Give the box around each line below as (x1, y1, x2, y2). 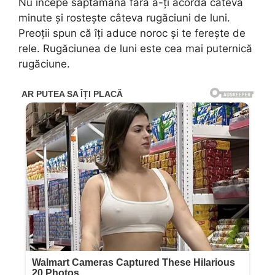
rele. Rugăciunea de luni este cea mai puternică (18, 42, 252, 55)
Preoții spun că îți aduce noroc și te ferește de (18, 27, 246, 40)
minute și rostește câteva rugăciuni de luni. (18, 12, 230, 25)
